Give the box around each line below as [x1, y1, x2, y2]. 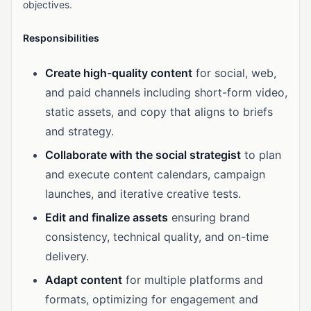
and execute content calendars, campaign [45, 167, 265, 181]
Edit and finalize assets [45, 210, 168, 224]
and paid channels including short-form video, [45, 85, 287, 99]
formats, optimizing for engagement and [45, 292, 258, 306]
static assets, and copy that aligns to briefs [45, 105, 273, 119]
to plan [241, 148, 281, 162]
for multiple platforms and [122, 273, 263, 287]
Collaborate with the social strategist [45, 148, 241, 162]
